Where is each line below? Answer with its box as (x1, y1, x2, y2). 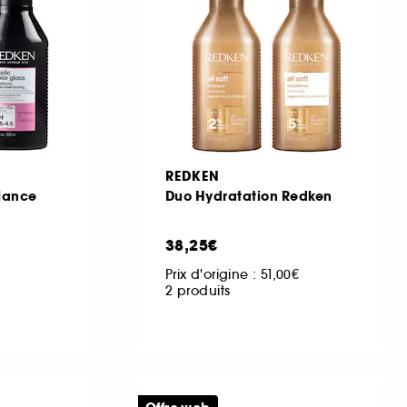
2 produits (164, 283, 231, 299)
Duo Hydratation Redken (164, 187, 333, 205)
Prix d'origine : (164, 266, 261, 283)
